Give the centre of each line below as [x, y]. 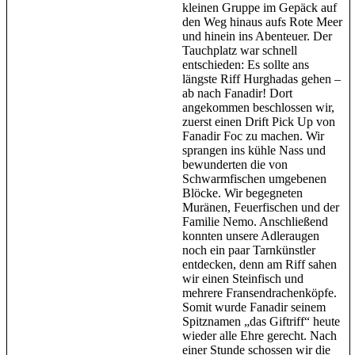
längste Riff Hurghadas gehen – [261, 79]
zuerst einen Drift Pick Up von [259, 122]
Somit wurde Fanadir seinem [254, 307]
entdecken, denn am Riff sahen [260, 265]
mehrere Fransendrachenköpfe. [260, 293]
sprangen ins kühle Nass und [254, 151]
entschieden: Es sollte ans [246, 65]
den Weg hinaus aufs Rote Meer [262, 22]
